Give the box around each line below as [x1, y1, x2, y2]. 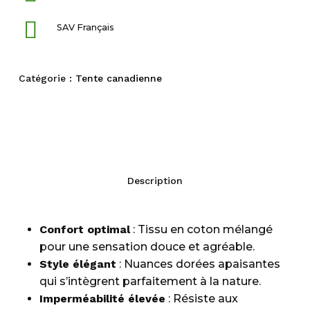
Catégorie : [18, 73, 75, 84]
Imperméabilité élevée [39, 292, 165, 306]
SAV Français [56, 22, 114, 33]
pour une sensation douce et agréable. [39, 240, 255, 254]
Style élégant [39, 257, 116, 271]
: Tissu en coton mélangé [129, 223, 273, 237]
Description [127, 175, 183, 187]
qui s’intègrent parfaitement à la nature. [39, 275, 261, 289]
